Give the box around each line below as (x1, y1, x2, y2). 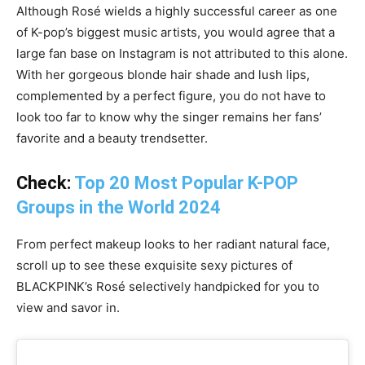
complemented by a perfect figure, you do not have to (16, 87, 326, 103)
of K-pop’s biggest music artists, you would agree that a (16, 24, 335, 40)
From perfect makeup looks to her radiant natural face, (16, 235, 330, 252)
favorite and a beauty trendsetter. (16, 130, 208, 146)
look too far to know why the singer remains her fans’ (16, 108, 322, 125)
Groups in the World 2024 (16, 196, 221, 218)
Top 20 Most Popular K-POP (74, 172, 298, 193)
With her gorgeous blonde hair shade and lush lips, (16, 66, 310, 82)
